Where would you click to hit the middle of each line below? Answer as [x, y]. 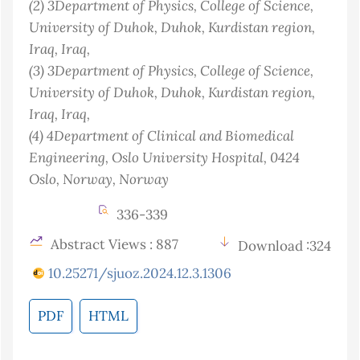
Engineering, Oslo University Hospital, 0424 [164, 157]
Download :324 [284, 246]
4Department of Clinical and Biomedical [170, 136]
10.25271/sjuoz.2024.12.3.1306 [140, 274]
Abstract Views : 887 [113, 245]
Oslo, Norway [71, 179]
